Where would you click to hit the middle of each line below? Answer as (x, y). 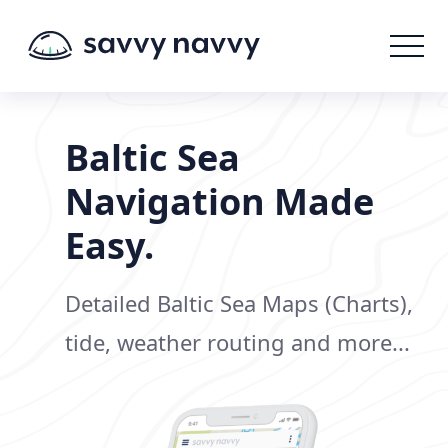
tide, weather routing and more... (237, 342)
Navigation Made (219, 201)
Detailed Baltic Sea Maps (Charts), (239, 303)
